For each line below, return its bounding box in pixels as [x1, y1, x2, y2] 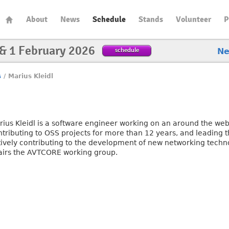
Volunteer [175, 14, 211, 25]
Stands [138, 14, 163, 25]
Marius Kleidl [8, 73, 53, 80]
